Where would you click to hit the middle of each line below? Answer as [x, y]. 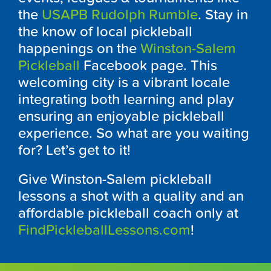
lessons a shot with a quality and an [131, 196]
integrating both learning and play [126, 99]
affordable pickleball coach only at [128, 213]
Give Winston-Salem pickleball [115, 179]
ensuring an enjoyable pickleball [121, 116]
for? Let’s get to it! [74, 150]
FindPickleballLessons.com [104, 230]
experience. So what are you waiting [134, 133]
